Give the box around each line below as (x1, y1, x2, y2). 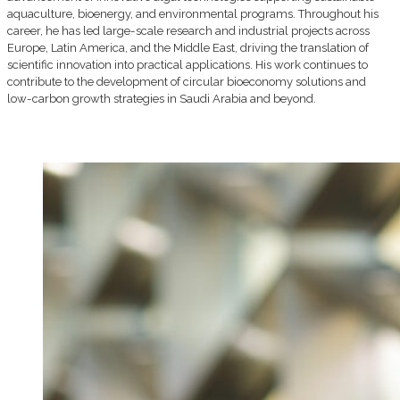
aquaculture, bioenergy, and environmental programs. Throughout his (7, 6, 379, 21)
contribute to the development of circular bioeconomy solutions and (7, 74, 366, 88)
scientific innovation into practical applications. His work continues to (7, 57, 368, 71)
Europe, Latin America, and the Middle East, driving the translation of (7, 40, 369, 54)
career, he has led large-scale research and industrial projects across (7, 23, 370, 37)
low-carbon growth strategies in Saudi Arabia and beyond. (7, 91, 316, 105)
